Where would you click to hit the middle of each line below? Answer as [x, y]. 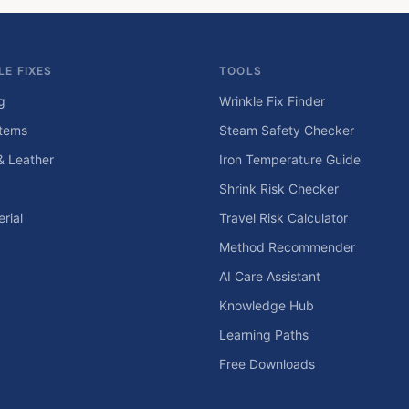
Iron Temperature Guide [290, 159]
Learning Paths [264, 335]
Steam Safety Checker [287, 130]
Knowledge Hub [267, 305]
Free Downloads [267, 364]
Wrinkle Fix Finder [272, 101]
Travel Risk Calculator [283, 218]
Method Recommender [287, 247]
